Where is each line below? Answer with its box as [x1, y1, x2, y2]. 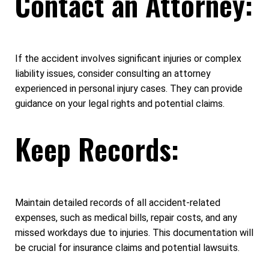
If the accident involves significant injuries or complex [15, 52, 241, 64]
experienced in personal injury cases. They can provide [15, 82, 243, 94]
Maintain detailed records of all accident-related [15, 196, 220, 208]
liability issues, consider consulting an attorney [15, 67, 211, 79]
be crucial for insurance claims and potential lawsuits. [15, 241, 240, 253]
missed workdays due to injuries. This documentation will [15, 226, 253, 238]
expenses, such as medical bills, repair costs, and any [15, 211, 237, 223]
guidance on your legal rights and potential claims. [15, 97, 225, 109]
